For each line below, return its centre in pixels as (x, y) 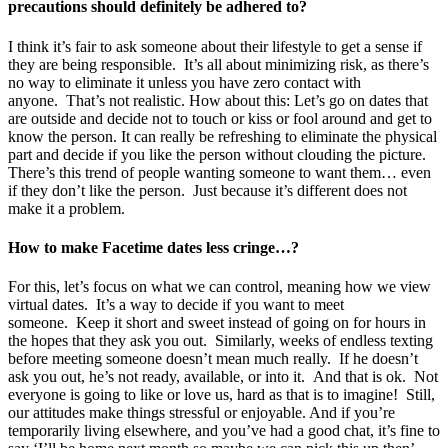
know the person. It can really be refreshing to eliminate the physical (222, 136)
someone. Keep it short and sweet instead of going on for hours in (217, 323)
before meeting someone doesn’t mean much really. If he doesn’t (213, 359)
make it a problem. (68, 208)
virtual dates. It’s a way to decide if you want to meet (176, 305)
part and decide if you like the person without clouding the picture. (217, 154)
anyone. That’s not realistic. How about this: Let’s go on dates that (218, 100)
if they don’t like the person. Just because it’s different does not (207, 190)
